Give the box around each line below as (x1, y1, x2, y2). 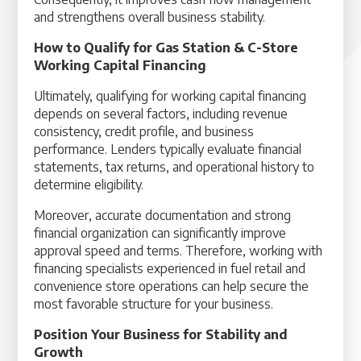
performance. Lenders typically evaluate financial (34, 141, 302, 157)
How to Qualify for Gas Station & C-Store (34, 39, 299, 56)
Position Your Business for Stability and (34, 326, 288, 342)
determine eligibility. (34, 176, 144, 193)
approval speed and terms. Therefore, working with (34, 243, 323, 259)
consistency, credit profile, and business (34, 123, 255, 139)
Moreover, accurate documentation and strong (34, 207, 292, 223)
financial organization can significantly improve (34, 225, 287, 241)
